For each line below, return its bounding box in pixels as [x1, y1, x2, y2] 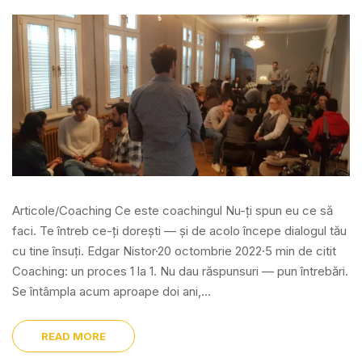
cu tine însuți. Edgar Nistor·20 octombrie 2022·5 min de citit [12, 243, 336, 259]
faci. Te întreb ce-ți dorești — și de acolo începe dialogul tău [12, 223, 347, 238]
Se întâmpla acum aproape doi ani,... [12, 284, 211, 299]
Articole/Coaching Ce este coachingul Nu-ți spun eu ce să [12, 203, 333, 218]
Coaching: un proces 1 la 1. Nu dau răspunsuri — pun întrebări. [12, 263, 348, 279]
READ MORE [41, 330, 106, 343]
